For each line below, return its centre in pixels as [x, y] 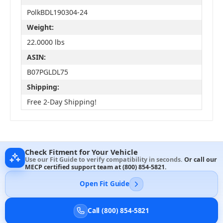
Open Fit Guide [105, 184]
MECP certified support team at [74, 167]
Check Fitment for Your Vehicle [81, 152]
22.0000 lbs [46, 42]
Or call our [201, 159]
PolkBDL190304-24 [57, 12]
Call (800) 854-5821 [118, 211]
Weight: [40, 27]
